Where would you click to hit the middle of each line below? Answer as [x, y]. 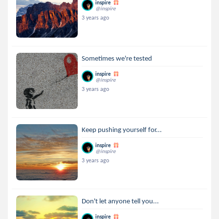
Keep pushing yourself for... [122, 130]
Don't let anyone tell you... [120, 201]
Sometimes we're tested [117, 58]
